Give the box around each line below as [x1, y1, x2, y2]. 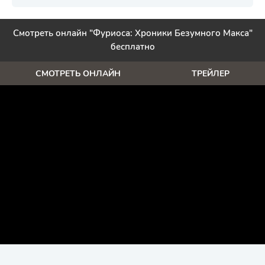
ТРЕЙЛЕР [192, 67, 230, 79]
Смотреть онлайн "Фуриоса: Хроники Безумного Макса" [12, 27, 253, 39]
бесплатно [110, 41, 155, 53]
